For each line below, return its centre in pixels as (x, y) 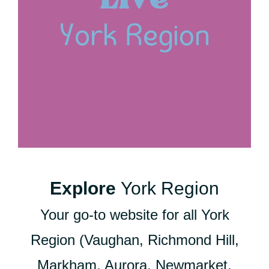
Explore (85, 188)
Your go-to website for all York (134, 215)
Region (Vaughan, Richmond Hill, (134, 240)
